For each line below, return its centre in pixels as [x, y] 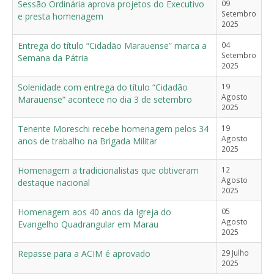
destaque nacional [54, 182]
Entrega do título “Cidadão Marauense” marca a [112, 45]
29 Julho [235, 252]
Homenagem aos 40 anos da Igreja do [94, 212]
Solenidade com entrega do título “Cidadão [103, 87]
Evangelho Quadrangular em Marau [88, 224]
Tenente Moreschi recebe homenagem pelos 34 [113, 128]
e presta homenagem [61, 16]
